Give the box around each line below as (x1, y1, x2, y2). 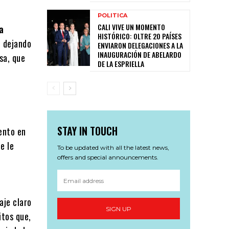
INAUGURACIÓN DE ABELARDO (98, 49, 181, 60)
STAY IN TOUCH (57, 123, 118, 139)
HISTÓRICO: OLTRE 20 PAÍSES (98, 31, 181, 42)
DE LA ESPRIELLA (98, 58, 144, 70)
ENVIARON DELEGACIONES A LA (98, 40, 183, 51)
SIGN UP (106, 204, 131, 213)
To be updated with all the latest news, (57, 144, 169, 152)
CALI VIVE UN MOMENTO (98, 21, 165, 33)
